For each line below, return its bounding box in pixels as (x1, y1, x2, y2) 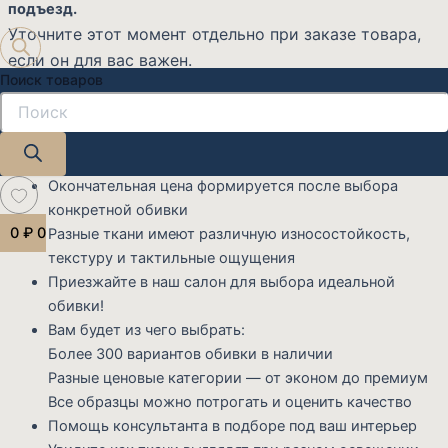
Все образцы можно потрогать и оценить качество (48, 392, 412, 411)
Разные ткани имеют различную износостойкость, (48, 224, 410, 243)
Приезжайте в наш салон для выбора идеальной (48, 272, 395, 291)
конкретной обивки (48, 200, 188, 219)
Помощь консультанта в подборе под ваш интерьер (48, 416, 417, 435)
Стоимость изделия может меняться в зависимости (48, 128, 424, 147)
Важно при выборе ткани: (130, 90, 318, 109)
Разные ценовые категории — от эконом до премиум (48, 368, 428, 387)
